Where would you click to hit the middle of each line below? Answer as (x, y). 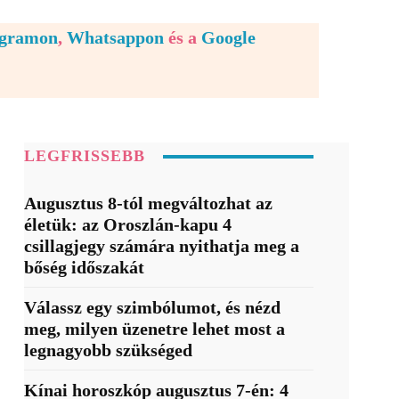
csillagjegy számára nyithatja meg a (161, 246)
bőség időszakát (84, 268)
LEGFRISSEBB (84, 156)
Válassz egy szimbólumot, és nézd (152, 308)
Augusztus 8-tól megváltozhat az (148, 204)
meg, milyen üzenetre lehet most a (154, 329)
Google (228, 38)
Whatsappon (115, 38)
